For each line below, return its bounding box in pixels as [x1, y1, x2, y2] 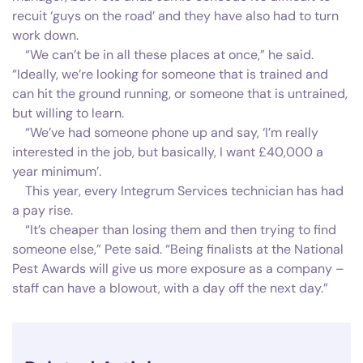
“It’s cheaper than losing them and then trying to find [12, 220, 336, 238]
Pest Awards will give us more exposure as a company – [12, 259, 344, 277]
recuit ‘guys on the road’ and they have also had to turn [12, 6, 339, 24]
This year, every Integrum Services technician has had [12, 181, 344, 199]
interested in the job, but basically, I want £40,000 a [12, 143, 323, 160]
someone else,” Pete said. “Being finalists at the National [12, 240, 344, 258]
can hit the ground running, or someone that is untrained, [12, 84, 348, 102]
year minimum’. [12, 162, 101, 180]
